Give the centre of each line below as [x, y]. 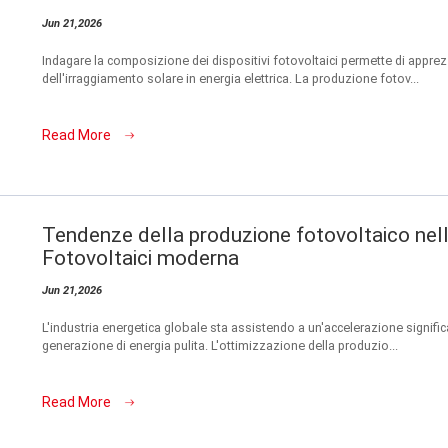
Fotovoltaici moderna [140, 257]
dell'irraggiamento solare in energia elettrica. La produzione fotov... [230, 78]
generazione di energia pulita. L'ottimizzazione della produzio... [220, 345]
